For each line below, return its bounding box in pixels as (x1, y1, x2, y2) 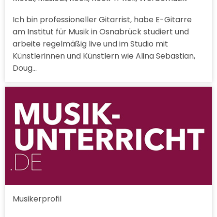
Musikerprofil (13, 193, 62, 204)
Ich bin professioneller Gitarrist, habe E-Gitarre (13, 14, 192, 26)
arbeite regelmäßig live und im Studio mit (13, 38, 168, 50)
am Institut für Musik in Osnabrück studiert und (13, 26, 189, 38)
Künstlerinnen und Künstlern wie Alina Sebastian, (13, 50, 195, 62)
